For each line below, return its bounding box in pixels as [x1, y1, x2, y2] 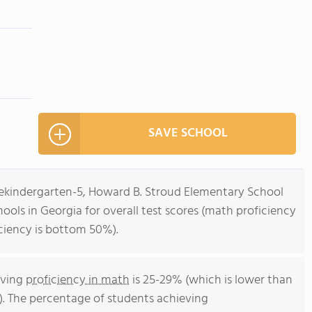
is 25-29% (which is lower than [130, 270, 292, 290]
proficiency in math [26, 270, 130, 290]
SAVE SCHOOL [148, 123, 228, 143]
